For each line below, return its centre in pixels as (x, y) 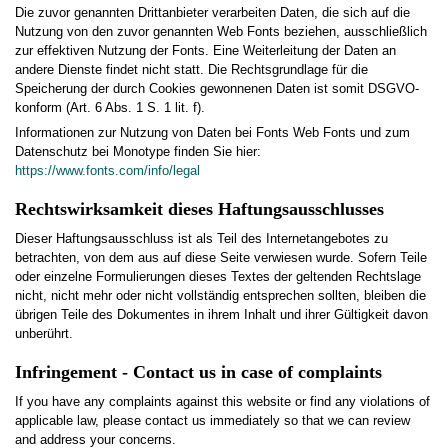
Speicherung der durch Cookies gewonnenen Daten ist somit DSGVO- (217, 88)
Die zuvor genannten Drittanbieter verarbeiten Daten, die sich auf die (212, 12)
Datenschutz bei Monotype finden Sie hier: (138, 152)
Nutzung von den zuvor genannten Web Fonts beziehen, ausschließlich (221, 31)
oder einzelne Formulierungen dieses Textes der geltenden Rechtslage (218, 277)
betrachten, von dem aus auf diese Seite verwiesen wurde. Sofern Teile (221, 258)
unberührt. (44, 334)
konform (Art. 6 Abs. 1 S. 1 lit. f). (110, 107)
